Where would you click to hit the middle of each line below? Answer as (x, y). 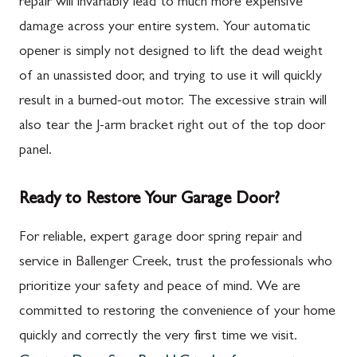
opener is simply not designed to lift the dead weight (171, 52)
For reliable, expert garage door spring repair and (161, 238)
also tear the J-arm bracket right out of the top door (172, 126)
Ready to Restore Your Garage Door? (149, 200)
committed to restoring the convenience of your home (177, 312)
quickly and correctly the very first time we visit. (158, 337)
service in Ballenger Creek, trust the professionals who (176, 263)
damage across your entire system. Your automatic (165, 27)
